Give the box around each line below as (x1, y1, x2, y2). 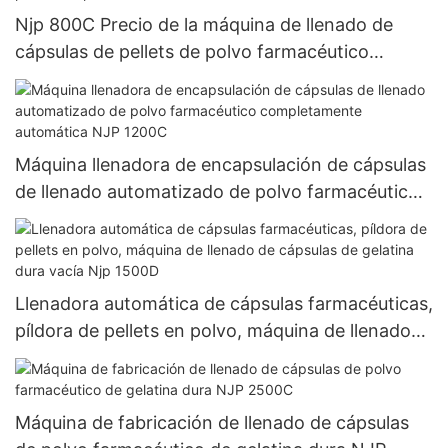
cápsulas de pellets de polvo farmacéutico (15, 41, 369, 63)
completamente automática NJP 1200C (15, 207, 347, 229)
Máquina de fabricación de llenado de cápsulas (15, 411, 409, 433)
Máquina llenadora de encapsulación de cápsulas (15, 153, 426, 175)
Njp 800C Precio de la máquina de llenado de (15, 14, 393, 36)
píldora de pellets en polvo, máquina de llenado (15, 320, 411, 342)
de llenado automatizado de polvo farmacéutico (15, 180, 419, 202)
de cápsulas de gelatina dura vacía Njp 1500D (15, 347, 397, 369)
